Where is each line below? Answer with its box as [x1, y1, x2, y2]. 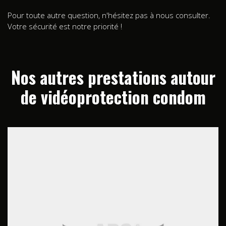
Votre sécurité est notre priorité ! [8, 21, 122, 31]
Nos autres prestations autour [11, 64, 215, 90]
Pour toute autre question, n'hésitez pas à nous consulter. [8, 10, 210, 20]
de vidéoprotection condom [20, 84, 206, 109]
